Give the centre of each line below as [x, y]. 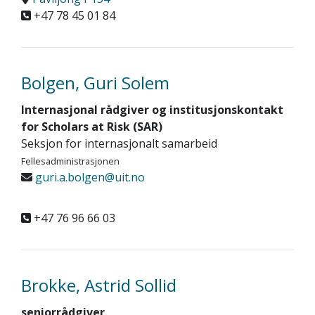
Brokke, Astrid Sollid [99, 285]
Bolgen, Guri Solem [95, 83]
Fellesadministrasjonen [70, 161]
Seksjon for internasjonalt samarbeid [119, 143]
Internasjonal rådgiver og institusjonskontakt [152, 110]
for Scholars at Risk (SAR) [92, 127]
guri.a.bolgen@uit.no [89, 177]
